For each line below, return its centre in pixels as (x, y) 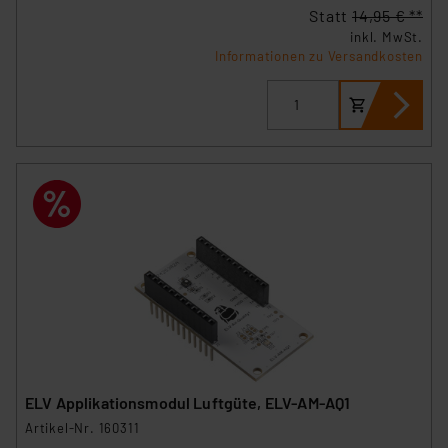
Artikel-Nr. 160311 (82, 428)
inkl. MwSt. (386, 36)
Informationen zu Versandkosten (319, 55)
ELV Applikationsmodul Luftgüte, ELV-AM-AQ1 (188, 403)
